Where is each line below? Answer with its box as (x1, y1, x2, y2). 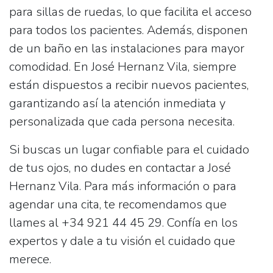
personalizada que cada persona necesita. (9, 113, 235, 130)
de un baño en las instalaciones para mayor (9, 40, 244, 57)
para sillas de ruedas (9, 4, 122, 20)
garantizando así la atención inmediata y (9, 95, 225, 112)
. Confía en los (162, 214, 238, 231)
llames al (9, 214, 62, 231)
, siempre (188, 58, 236, 75)
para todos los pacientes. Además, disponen (9, 22, 248, 38)
